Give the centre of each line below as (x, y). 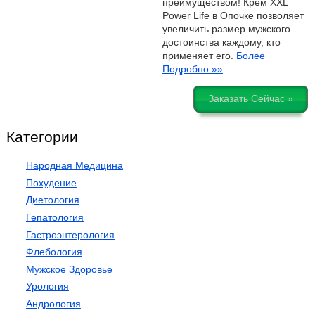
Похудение (51, 182)
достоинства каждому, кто (221, 43)
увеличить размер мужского (226, 29)
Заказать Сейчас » (250, 99)
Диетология (52, 200)
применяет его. (199, 56)
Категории (42, 136)
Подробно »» (192, 69)
